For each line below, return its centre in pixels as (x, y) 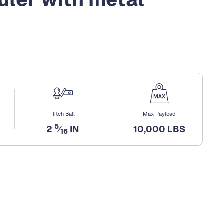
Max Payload (159, 114)
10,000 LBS (159, 129)
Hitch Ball (63, 114)
